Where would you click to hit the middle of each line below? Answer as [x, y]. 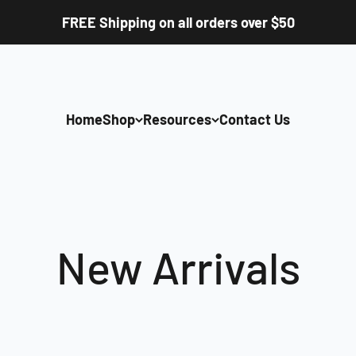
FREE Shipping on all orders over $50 [178, 22]
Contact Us [255, 119]
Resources [177, 119]
